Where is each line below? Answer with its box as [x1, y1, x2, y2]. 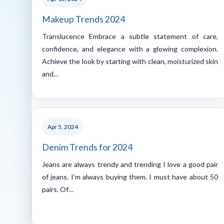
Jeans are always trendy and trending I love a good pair [42, 159, 218, 168]
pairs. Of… [42, 184, 73, 193]
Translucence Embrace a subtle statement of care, [42, 31, 218, 40]
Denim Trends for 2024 [42, 141, 132, 152]
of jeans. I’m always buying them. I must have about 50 [42, 172, 218, 181]
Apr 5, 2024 [47, 122, 78, 130]
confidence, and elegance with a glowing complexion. [42, 44, 218, 53]
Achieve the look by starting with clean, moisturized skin [42, 56, 218, 65]
